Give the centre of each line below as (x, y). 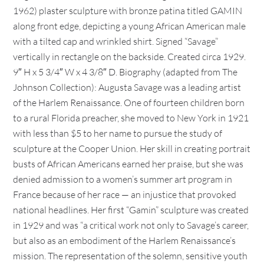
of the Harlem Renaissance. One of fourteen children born (129, 103)
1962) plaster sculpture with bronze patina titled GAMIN (128, 11)
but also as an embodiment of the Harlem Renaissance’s (125, 240)
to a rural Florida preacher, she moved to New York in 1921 (131, 118)
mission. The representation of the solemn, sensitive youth (131, 256)
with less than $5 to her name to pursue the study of (118, 133)
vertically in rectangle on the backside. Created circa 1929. (130, 57)
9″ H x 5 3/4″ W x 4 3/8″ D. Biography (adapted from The (126, 72)
